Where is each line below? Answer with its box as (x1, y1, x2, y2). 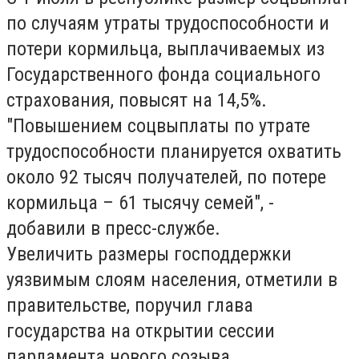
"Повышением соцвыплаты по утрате (6, 115, 310, 137)
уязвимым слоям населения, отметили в (6, 268, 337, 291)
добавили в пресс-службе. (6, 217, 220, 240)
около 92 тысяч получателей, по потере (6, 166, 326, 188)
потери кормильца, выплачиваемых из (6, 38, 325, 60)
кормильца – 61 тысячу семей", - (6, 192, 274, 214)
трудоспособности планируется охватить (6, 140, 341, 163)
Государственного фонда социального (6, 63, 321, 86)
